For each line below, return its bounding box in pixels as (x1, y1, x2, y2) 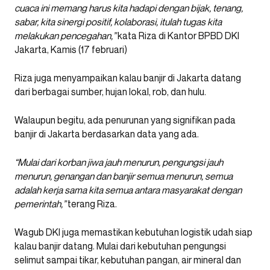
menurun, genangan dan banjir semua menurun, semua (14, 170, 233, 183)
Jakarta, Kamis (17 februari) (14, 43, 127, 56)
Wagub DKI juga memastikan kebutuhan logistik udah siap (14, 226, 253, 239)
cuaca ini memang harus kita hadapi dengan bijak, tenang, (14, 2, 243, 14)
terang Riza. (66, 198, 117, 210)
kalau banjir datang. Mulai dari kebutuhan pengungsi (14, 240, 226, 253)
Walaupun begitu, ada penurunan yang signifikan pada (14, 114, 236, 127)
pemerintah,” (14, 198, 66, 210)
